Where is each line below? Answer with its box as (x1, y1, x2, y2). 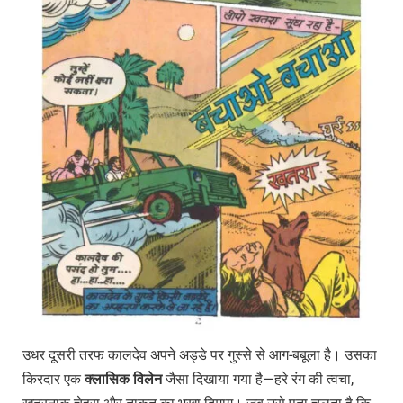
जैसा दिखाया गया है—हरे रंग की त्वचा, (162, 371, 354, 389)
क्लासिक (85, 371, 133, 389)
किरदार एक (22, 371, 85, 389)
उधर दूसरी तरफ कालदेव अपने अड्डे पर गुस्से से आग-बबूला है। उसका (22, 346, 377, 364)
